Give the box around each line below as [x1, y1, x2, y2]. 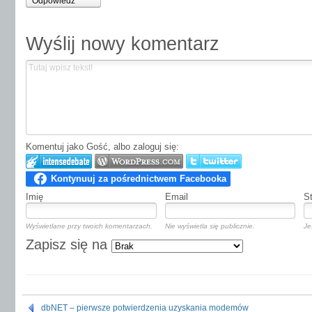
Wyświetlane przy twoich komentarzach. [26, 221, 153, 230]
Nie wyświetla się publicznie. [164, 221, 255, 230]
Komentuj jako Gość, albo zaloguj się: [26, 141, 179, 152]
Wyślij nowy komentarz [26, 32, 219, 54]
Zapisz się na [26, 236, 111, 252]
